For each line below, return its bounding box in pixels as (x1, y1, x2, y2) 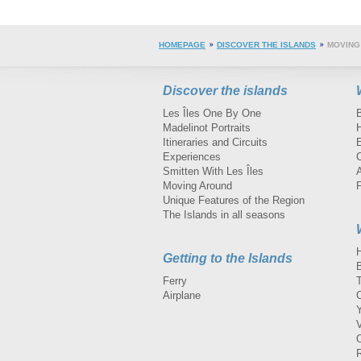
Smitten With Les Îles (163, 164, 263, 177)
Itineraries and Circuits (163, 135, 268, 148)
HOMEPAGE (159, 39, 205, 49)
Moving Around (163, 179, 232, 192)
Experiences (163, 150, 221, 163)
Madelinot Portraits (163, 121, 251, 134)
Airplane (163, 288, 201, 301)
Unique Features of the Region (163, 193, 305, 206)
